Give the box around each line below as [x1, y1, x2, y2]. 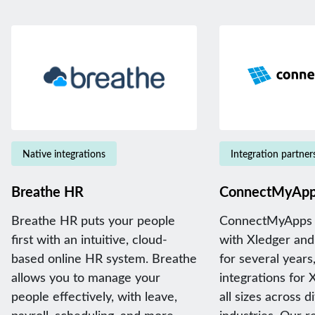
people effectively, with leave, [11, 287, 177, 304]
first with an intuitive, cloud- [11, 230, 167, 247]
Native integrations [22, 146, 105, 160]
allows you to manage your [11, 268, 160, 285]
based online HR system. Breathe [11, 249, 197, 266]
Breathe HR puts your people [11, 211, 175, 229]
